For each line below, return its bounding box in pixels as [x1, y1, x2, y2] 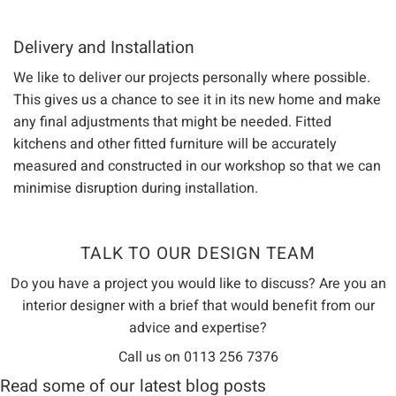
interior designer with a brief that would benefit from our [21, 295, 375, 317]
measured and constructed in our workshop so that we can [13, 155, 381, 177]
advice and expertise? [129, 317, 267, 339]
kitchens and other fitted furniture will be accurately [13, 133, 337, 155]
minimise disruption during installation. [13, 177, 258, 199]
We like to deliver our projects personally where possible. [13, 66, 370, 88]
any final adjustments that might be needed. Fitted [13, 110, 331, 133]
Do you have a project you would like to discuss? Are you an [10, 273, 386, 295]
